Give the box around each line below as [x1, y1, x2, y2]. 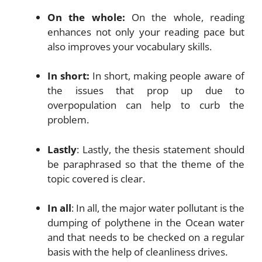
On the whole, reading [125, 10, 245, 24]
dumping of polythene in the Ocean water [47, 216, 244, 229]
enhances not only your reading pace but [47, 25, 244, 39]
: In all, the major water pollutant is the [71, 201, 244, 215]
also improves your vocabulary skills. [47, 39, 212, 53]
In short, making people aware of [89, 69, 244, 82]
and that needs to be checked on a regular [47, 230, 244, 244]
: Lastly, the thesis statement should [77, 142, 244, 156]
